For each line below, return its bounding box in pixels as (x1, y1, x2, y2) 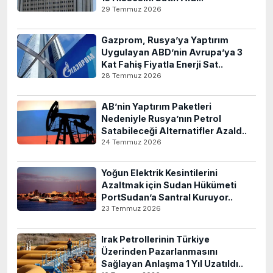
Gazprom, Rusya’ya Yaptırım (101, 35, 229, 45)
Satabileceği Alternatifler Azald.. (101, 126, 247, 136)
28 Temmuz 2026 (101, 71, 161, 80)
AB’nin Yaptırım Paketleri (101, 101, 211, 112)
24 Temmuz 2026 (101, 138, 161, 146)
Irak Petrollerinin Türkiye (101, 234, 210, 244)
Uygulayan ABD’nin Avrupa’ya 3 (101, 47, 243, 57)
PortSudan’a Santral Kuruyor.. (101, 192, 233, 202)
